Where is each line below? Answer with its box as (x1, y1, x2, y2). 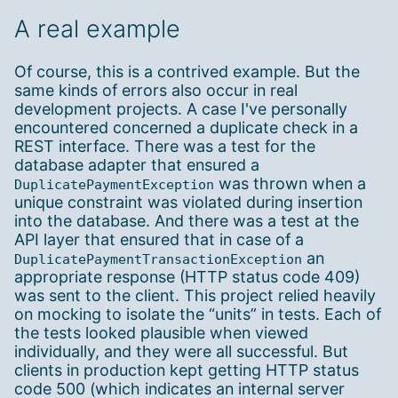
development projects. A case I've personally (14, 99, 347, 118)
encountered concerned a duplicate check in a (14, 118, 358, 137)
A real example (14, 13, 180, 43)
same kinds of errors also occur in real (14, 81, 298, 99)
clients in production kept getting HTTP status (14, 361, 359, 379)
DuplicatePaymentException (14, 177, 214, 193)
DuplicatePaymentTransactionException (14, 251, 302, 267)
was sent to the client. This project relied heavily (14, 286, 376, 305)
